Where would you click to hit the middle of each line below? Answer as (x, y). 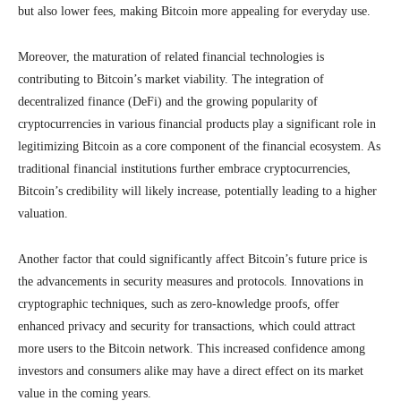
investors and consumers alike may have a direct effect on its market (191, 371)
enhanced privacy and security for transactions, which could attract (187, 326)
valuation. (43, 213)
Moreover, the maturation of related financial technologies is (171, 57)
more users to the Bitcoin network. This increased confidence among (192, 349)
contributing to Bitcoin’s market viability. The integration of (171, 79)
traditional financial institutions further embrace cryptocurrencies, (184, 169)
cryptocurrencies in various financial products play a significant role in (197, 124)
